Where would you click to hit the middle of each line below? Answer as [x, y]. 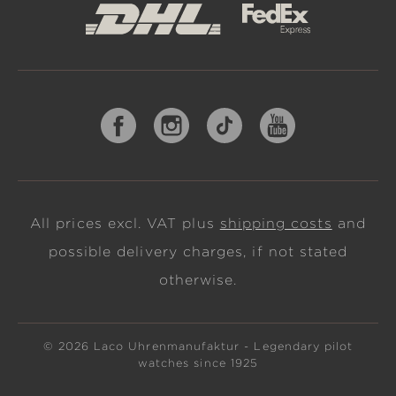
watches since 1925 [198, 363]
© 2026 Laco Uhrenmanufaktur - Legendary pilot [198, 346]
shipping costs [276, 224]
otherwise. [198, 280]
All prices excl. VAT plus [125, 224]
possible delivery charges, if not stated [198, 252]
